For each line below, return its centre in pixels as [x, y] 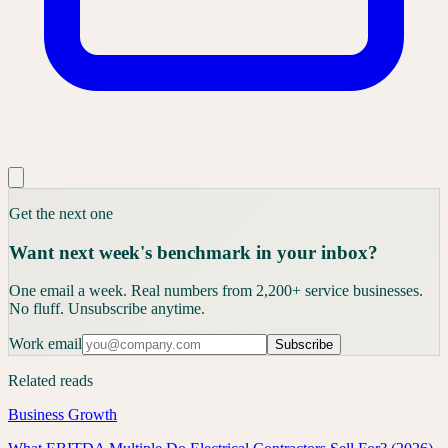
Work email [45, 344]
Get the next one [61, 213]
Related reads [50, 381]
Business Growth [62, 415]
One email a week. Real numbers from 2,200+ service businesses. [216, 291]
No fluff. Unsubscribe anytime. [107, 309]
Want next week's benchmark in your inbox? [193, 252]
